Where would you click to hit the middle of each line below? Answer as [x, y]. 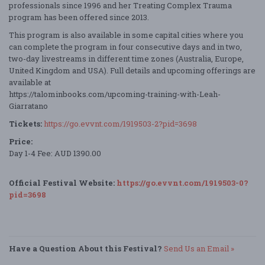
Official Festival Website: [63, 182]
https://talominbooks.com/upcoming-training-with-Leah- [115, 94]
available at [30, 82]
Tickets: [25, 123]
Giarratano [28, 106]
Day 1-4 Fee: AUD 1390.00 [55, 153]
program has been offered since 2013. [79, 17]
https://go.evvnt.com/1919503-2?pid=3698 [120, 123]
